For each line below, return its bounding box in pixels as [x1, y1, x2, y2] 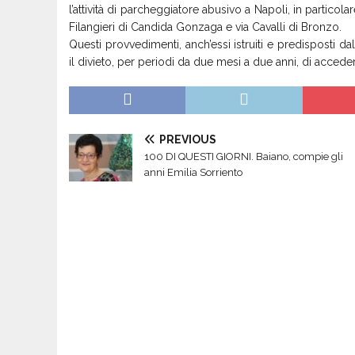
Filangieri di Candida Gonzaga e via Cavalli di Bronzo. [69, 20, 342, 33]
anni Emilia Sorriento [144, 166, 242, 178]
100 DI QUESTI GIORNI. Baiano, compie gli [144, 150, 343, 162]
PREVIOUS [159, 132, 216, 146]
